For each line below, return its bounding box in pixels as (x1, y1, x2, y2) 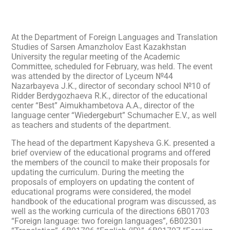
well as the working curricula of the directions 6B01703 (11, 206, 209, 216)
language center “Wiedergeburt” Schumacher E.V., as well (11, 110, 217, 120)
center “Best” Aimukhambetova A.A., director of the (11, 101, 194, 110)
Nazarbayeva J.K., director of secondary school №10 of (11, 81, 210, 91)
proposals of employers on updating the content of (11, 177, 195, 187)
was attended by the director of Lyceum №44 (11, 71, 173, 81)
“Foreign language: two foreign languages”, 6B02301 (11, 216, 202, 226)
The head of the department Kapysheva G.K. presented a (11, 138, 215, 148)
